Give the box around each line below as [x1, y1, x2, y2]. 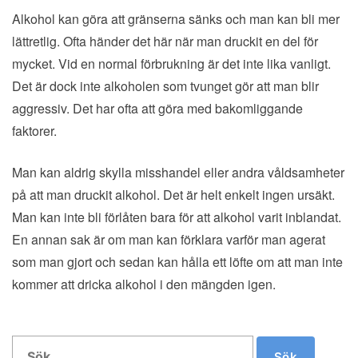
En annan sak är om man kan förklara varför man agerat [12, 229, 325, 249]
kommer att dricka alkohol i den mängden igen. [12, 274, 276, 293]
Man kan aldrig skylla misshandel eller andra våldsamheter [12, 162, 344, 181]
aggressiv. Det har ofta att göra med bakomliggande [12, 98, 303, 117]
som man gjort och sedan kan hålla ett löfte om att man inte [12, 252, 343, 271]
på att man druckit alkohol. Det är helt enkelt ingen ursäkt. [12, 185, 335, 204]
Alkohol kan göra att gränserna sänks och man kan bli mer [12, 9, 340, 28]
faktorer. [12, 121, 57, 140]
